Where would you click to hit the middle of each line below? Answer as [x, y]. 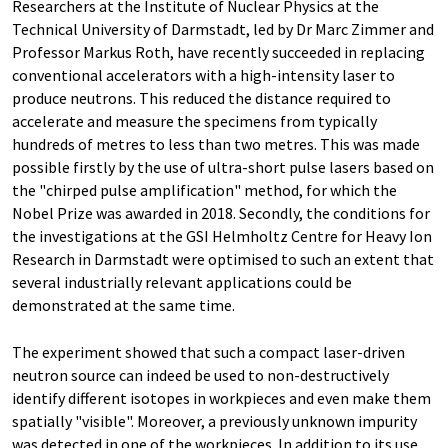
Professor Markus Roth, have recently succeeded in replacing [218, 52]
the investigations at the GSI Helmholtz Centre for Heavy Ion [222, 236]
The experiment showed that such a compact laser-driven [208, 352]
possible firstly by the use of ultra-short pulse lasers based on [223, 167]
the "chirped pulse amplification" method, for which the [204, 190]
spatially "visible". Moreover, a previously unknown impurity [214, 421]
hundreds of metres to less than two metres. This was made [216, 144]
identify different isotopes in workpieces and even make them [221, 398]
